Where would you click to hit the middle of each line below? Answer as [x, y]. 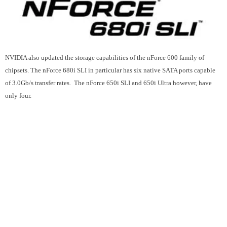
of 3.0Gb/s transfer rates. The [46, 83]
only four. [18, 95]
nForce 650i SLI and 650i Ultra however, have [149, 83]
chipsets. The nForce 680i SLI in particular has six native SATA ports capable [110, 70]
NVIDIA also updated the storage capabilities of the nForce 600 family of [105, 57]
